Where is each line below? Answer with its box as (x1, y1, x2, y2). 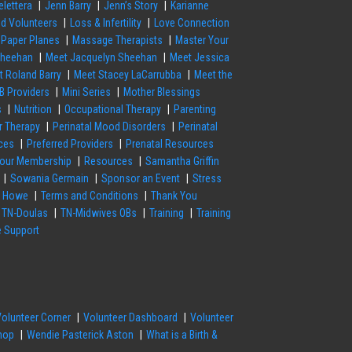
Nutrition (14, 103, 53, 116)
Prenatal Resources (126, 137, 214, 151)
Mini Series (62, 86, 112, 99)
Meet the (194, 68, 233, 82)
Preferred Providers (27, 137, 114, 151)
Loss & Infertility (70, 16, 142, 30)
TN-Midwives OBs (60, 207, 137, 220)
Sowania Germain (10, 172, 90, 185)
